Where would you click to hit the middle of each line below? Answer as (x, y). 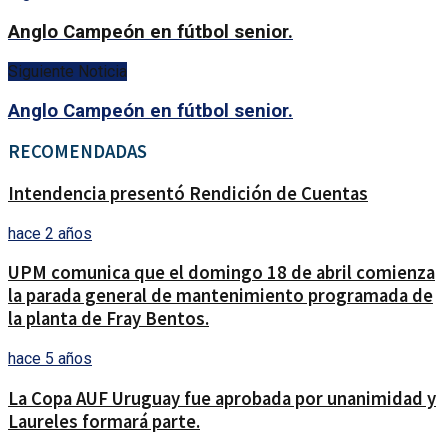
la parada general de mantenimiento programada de (220, 296)
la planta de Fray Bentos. (108, 319)
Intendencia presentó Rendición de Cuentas (188, 194)
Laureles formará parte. (104, 421)
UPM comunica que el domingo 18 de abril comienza (221, 273)
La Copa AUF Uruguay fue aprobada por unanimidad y (222, 398)
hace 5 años (50, 359)
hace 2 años (50, 233)
